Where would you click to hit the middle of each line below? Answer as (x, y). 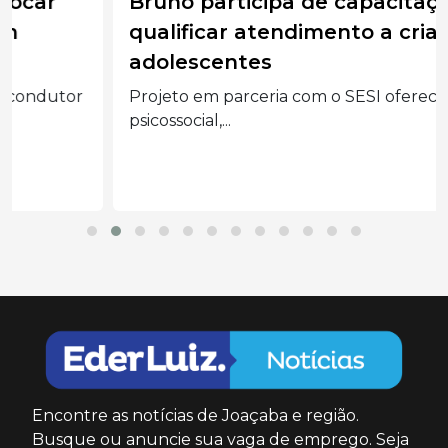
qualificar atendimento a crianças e (217, 31)
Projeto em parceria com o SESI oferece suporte (221, 96)
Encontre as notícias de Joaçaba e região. (195, 416)
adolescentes (99, 61)
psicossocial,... (79, 120)
